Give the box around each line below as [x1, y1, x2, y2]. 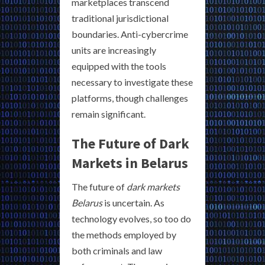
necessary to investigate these [72, 76, 193, 88]
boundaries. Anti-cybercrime [72, 28, 188, 40]
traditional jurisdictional [72, 12, 169, 24]
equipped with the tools [72, 60, 166, 72]
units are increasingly [72, 44, 156, 56]
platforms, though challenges [72, 92, 188, 104]
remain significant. [72, 108, 146, 120]
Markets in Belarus [72, 154, 188, 173]
